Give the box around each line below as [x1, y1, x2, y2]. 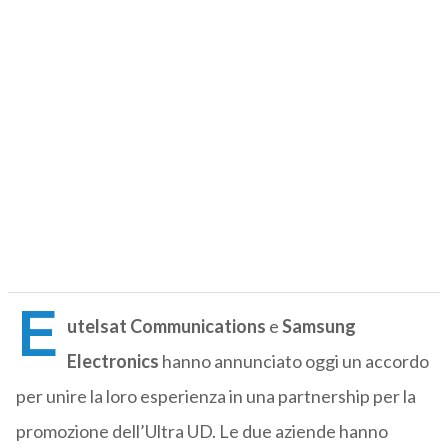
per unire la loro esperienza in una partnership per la [15, 385, 416, 408]
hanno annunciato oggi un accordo [158, 350, 429, 373]
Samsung [281, 315, 356, 338]
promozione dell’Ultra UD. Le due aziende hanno [15, 420, 388, 443]
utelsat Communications [66, 315, 266, 338]
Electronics [66, 350, 159, 373]
